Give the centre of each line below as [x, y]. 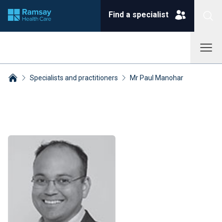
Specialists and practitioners [74, 78]
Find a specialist [139, 15]
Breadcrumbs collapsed [49, 89]
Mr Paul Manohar [157, 78]
